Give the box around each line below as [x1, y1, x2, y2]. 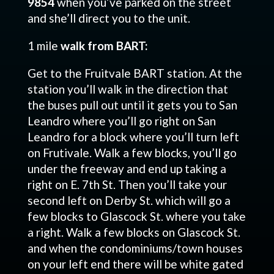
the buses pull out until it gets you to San [27, 98, 237, 112]
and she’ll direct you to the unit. [27, 11, 190, 25]
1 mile [27, 39, 58, 53]
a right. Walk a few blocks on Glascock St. [27, 225, 240, 239]
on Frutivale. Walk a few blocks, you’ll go [27, 146, 237, 160]
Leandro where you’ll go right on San [27, 114, 216, 128]
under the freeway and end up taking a [27, 161, 226, 176]
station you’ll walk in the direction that [27, 82, 228, 96]
